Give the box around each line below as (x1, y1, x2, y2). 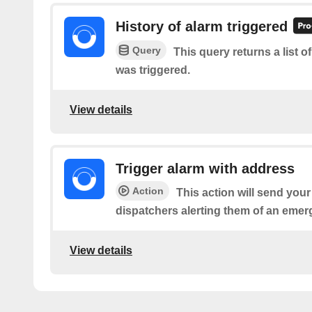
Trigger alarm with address (116, 160, 295, 176)
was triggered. (116, 63, 190, 76)
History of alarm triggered (116, 19, 288, 35)
